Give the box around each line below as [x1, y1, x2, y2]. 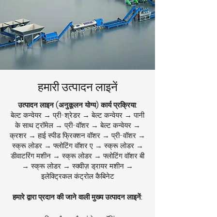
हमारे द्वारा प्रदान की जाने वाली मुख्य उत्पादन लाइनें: [13, 192, 142, 202]
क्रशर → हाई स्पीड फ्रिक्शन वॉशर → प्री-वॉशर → [10, 130, 145, 140]
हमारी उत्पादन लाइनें [37, 79, 118, 95]
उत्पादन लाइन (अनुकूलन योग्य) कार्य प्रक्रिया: [18, 100, 137, 110]
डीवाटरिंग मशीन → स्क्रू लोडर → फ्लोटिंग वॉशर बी [11, 151, 144, 161]
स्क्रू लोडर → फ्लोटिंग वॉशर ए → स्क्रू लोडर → [12, 140, 143, 151]
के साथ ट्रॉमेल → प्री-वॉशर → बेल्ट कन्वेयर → [15, 120, 140, 130]
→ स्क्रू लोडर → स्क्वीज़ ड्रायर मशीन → [22, 161, 133, 171]
